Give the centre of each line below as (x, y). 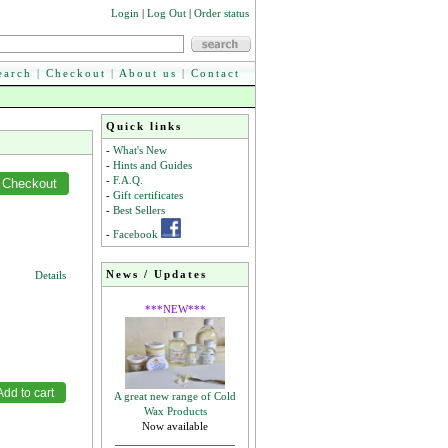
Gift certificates (148, 195)
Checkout (76, 73)
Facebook (135, 234)
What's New (140, 150)
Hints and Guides (152, 165)
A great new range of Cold (175, 396)
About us (148, 73)
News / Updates (156, 274)
